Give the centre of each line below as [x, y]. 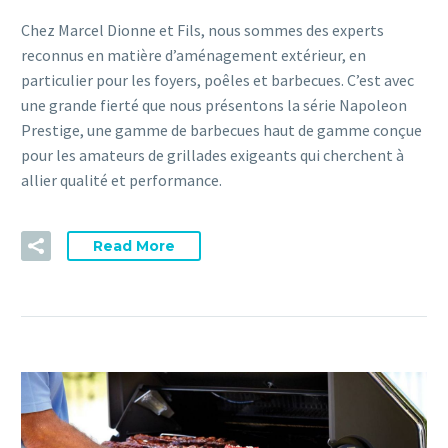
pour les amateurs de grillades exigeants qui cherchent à [212, 155]
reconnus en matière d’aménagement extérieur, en [193, 55]
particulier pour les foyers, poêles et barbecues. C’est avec [217, 80]
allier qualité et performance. [121, 180]
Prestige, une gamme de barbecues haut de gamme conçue [221, 130]
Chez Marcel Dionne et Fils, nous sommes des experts [202, 30]
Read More [134, 245]
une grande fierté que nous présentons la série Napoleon [214, 105]
